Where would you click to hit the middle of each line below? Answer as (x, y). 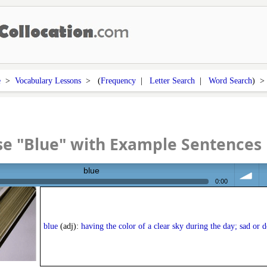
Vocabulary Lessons (48, 80)
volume (248, 205)
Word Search (230, 80)
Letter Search (172, 80)
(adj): (69, 226)
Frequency (118, 80)
